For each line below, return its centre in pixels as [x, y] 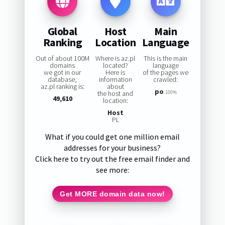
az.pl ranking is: [62, 87]
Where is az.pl [116, 59]
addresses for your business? [113, 148]
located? [115, 66]
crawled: [165, 80]
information [115, 80]
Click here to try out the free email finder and [112, 159]
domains [63, 66]
